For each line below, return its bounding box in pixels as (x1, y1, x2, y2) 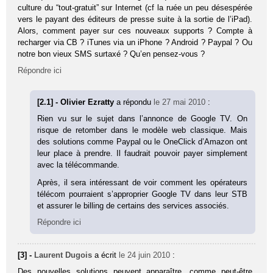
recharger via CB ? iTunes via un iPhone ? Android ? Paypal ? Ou (18, 37, 252, 47)
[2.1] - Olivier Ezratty (37, 97, 117, 107)
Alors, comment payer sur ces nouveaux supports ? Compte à (18, 26, 252, 35)
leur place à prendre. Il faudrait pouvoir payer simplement (37, 148, 247, 158)
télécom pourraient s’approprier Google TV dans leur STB (37, 189, 247, 199)
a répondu (116, 97, 154, 107)
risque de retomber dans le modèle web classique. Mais (37, 125, 247, 135)
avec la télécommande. (37, 160, 120, 169)
